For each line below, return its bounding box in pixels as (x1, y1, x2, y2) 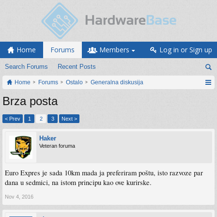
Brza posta (2, 94, 58, 108)
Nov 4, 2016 (5, 194, 33, 200)
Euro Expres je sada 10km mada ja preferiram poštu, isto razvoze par (5, 168, 203, 177)
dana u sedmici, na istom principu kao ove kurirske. (5, 178, 152, 187)
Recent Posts (58, 63, 96, 70)
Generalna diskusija (91, 79, 143, 86)
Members (99, 45, 129, 54)
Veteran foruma (39, 143, 75, 149)
